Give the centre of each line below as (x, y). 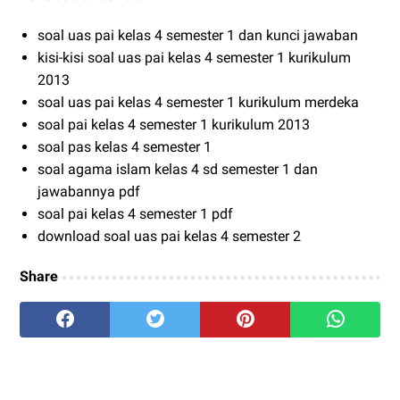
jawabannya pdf (89, 191)
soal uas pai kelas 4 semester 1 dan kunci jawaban (198, 35)
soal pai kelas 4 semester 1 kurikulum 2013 (174, 124)
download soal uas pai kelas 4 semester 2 (169, 236)
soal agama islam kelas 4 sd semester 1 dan (178, 169)
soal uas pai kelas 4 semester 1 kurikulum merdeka (198, 102)
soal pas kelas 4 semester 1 (125, 146)
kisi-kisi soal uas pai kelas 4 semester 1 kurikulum (194, 57)
